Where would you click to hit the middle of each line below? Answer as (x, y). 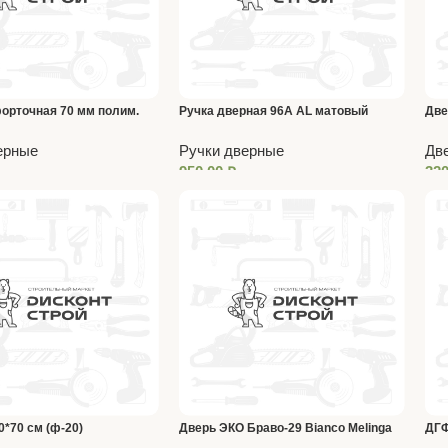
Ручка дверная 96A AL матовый (273, 110)
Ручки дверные (231, 150)
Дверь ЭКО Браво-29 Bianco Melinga (285, 427)
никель (199, 133)
